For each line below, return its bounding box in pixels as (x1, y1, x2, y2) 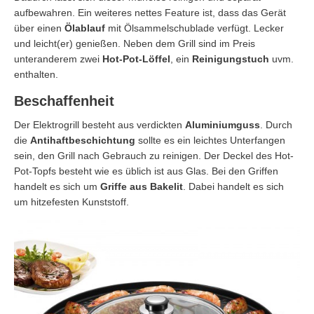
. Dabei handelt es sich (183, 181, 284, 193)
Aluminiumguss (185, 119, 260, 131)
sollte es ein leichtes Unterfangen (135, 135, 285, 146)
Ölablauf (64, 22, 105, 34)
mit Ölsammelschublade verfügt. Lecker (105, 22, 284, 34)
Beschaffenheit (14, 93, 114, 109)
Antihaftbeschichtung (30, 135, 135, 146)
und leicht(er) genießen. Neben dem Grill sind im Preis (14, 38, 255, 50)
